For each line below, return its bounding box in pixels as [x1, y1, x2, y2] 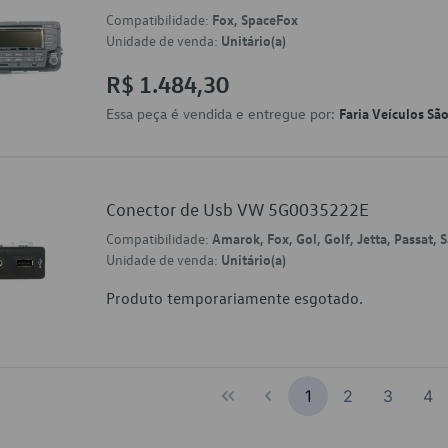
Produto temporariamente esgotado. [106, 288, 363, 308]
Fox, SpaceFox [212, 9, 298, 28]
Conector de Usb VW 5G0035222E [106, 199, 369, 220]
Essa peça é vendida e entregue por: [106, 103, 339, 123]
